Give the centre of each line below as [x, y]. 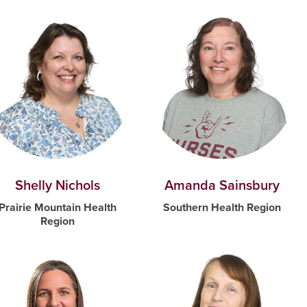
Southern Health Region [222, 208]
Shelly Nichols [58, 185]
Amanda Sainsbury [222, 185]
